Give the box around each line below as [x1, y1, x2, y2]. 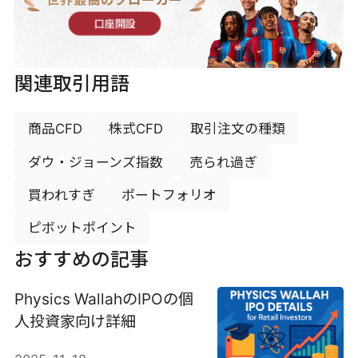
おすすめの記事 [14, 247, 149, 271]
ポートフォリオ [121, 186, 217, 203]
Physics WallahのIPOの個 [14, 289, 193, 309]
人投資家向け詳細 [14, 312, 136, 332]
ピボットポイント [27, 220, 137, 237]
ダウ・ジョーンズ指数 [27, 153, 163, 170]
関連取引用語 [14, 72, 129, 96]
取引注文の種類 [189, 121, 285, 137]
